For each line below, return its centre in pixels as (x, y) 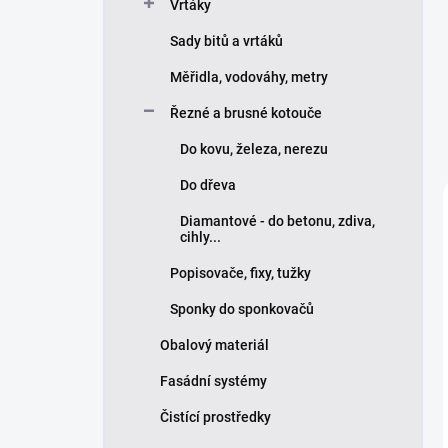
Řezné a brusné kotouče (246, 113)
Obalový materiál (214, 345)
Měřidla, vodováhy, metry (249, 77)
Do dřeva (208, 185)
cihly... (200, 237)
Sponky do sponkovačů (242, 309)
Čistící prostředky (215, 417)
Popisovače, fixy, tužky (240, 273)
